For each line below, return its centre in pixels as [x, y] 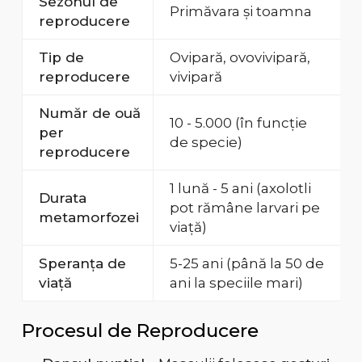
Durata [62, 198]
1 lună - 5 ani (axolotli [240, 189]
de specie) [206, 143]
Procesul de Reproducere [140, 331]
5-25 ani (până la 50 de [246, 264]
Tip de [61, 58]
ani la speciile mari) [236, 283]
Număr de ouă [89, 114]
